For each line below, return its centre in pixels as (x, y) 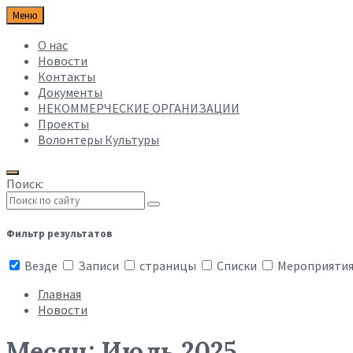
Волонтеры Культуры (98, 139)
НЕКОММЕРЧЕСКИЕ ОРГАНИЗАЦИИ (139, 108)
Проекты (63, 124)
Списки (237, 266)
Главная (59, 294)
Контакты (67, 76)
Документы (70, 92)
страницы (168, 266)
